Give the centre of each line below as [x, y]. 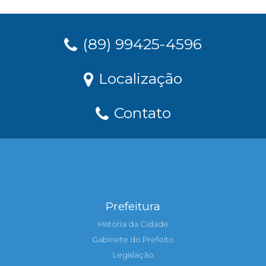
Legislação [133, 255]
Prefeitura [133, 206]
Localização [138, 78]
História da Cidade [133, 224]
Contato [140, 113]
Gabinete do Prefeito [133, 239]
